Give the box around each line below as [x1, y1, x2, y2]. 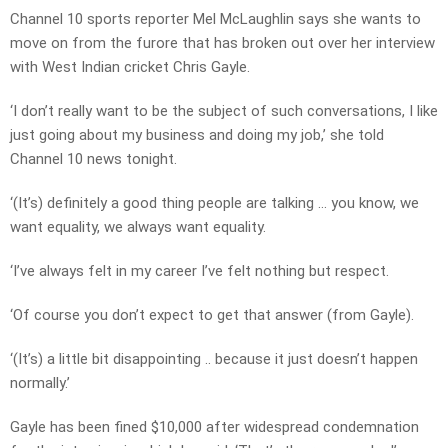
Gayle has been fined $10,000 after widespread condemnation [10, 418, 419, 437]
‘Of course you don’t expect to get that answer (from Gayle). [10, 306, 414, 325]
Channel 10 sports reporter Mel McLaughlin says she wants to [10, 10, 421, 29]
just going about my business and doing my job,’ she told [10, 126, 384, 145]
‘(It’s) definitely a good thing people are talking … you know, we [10, 194, 419, 213]
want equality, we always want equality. [10, 218, 266, 237]
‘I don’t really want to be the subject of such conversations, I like [10, 102, 438, 121]
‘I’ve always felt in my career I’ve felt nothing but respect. [10, 262, 389, 281]
